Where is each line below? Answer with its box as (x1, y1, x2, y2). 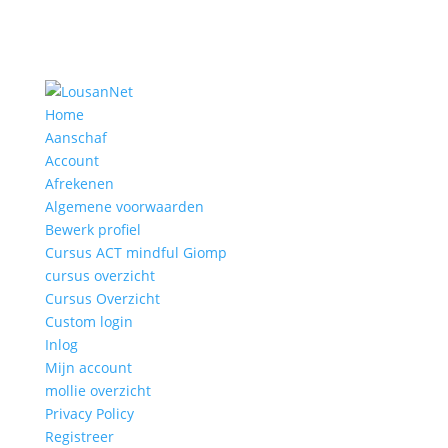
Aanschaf (44, 128, 107, 147)
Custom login (44, 312, 133, 331)
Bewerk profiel (44, 220, 141, 239)
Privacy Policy (44, 404, 134, 423)
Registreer (44, 427, 114, 446)
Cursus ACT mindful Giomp (44, 243, 227, 262)
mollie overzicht (44, 381, 151, 400)
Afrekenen (44, 174, 114, 193)
